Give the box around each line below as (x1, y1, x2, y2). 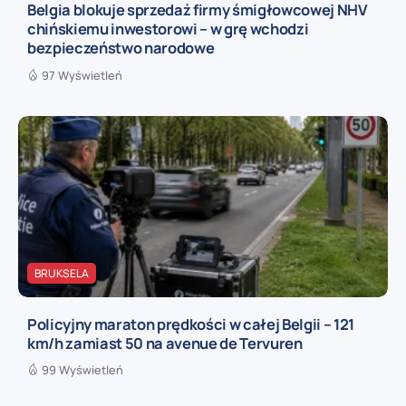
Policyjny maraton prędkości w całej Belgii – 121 (27, 313, 355, 334)
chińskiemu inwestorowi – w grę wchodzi (27, 18, 309, 40)
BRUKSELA (34, 266, 89, 282)
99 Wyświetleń (42, 362, 123, 379)
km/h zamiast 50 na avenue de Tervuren (27, 332, 303, 353)
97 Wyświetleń (42, 67, 122, 84)
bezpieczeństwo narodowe (27, 37, 215, 59)
